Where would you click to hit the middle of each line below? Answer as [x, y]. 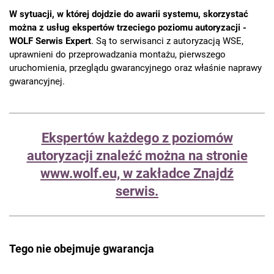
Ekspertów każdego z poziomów [137, 138]
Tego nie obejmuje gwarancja [82, 249]
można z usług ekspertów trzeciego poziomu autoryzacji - [128, 28]
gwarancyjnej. [37, 82]
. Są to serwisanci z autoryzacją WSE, [167, 41]
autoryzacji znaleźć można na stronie [137, 156]
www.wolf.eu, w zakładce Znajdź [137, 174]
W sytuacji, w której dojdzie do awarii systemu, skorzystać [129, 14]
